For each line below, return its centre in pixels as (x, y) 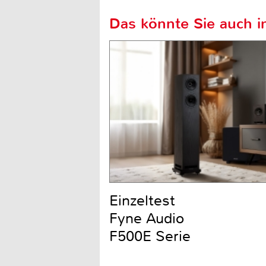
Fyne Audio (147, 219)
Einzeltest (142, 201)
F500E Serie (150, 237)
